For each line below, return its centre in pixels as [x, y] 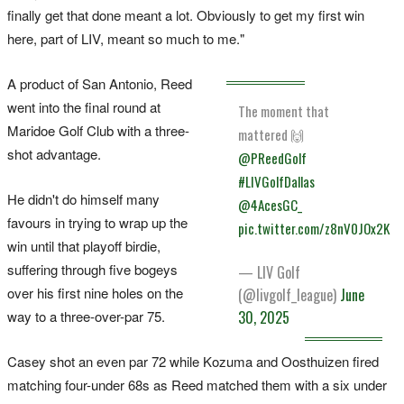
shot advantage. [54, 153]
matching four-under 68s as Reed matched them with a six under [197, 384]
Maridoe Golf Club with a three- [98, 130]
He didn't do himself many [83, 198]
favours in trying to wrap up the [97, 222]
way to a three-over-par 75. [86, 316]
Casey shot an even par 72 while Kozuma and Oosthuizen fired [193, 361]
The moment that [284, 110]
